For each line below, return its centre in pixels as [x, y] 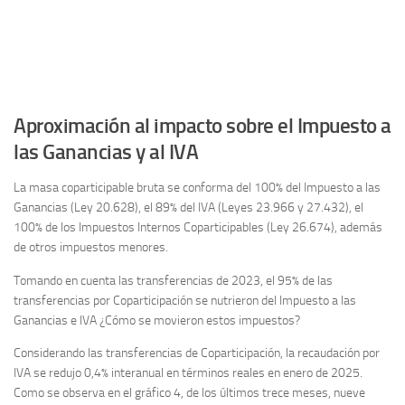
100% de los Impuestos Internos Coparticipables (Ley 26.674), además [198, 228]
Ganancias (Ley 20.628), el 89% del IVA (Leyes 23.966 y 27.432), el [188, 208]
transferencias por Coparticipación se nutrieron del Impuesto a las [185, 300]
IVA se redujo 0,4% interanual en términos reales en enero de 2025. [188, 372]
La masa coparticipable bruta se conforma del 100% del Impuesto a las [197, 188]
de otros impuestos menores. [91, 248]
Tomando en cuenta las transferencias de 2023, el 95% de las [173, 280]
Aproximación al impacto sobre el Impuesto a [202, 126]
